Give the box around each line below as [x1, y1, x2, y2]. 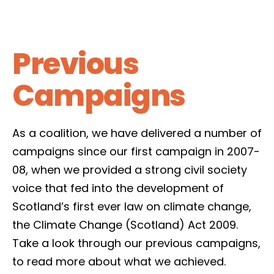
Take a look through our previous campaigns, [12, 235, 261, 251]
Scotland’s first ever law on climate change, [12, 199, 251, 214]
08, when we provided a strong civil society [12, 162, 247, 177]
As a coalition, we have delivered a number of [12, 125, 262, 141]
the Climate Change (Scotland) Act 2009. [12, 217, 238, 232]
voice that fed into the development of [12, 180, 224, 196]
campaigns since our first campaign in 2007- [12, 144, 260, 159]
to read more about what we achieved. [12, 254, 226, 269]
